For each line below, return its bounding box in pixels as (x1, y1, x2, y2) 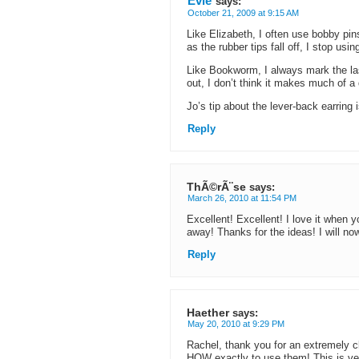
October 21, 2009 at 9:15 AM (188, 8, 299, 18)
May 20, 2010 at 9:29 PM (188, 319, 284, 329)
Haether (187, 306, 229, 320)
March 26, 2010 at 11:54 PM (188, 193, 296, 204)
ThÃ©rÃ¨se (187, 180, 246, 194)
